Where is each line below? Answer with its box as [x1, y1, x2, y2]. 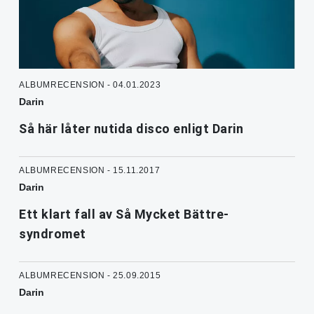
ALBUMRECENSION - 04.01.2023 [19, 80, 161, 90]
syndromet [19, 226, 86, 242]
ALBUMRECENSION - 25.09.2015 [19, 271, 161, 281]
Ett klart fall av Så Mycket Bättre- [19, 207, 229, 222]
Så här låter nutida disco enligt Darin [19, 121, 243, 137]
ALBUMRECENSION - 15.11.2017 [19, 165, 161, 176]
